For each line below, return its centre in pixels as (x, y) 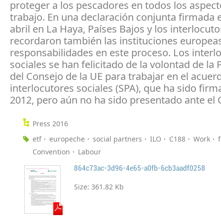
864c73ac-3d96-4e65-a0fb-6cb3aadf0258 (140, 168)
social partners (117, 139)
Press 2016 (50, 124)
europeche (67, 139)
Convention (51, 152)
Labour (90, 152)
